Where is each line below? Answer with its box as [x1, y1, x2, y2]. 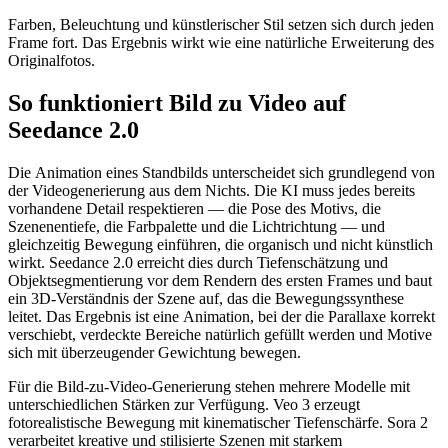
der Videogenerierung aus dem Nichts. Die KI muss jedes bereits [8, 182, 415, 200]
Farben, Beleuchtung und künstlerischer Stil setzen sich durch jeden [8, 16, 434, 34]
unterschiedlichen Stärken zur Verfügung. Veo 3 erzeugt [8, 396, 360, 414]
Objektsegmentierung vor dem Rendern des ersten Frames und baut [8, 272, 432, 290]
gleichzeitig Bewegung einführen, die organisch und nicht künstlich [8, 236, 433, 254]
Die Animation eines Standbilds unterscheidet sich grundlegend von [8, 164, 435, 182]
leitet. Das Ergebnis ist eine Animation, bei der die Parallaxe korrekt [8, 308, 435, 326]
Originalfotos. [8, 52, 95, 70]
